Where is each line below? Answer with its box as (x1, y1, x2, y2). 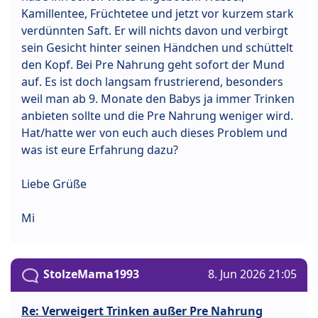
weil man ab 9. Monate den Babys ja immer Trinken (21, 91, 295, 107)
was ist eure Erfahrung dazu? (21, 142, 178, 158)
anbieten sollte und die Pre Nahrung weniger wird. (21, 108, 293, 124)
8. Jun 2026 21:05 (208, 266, 297, 283)
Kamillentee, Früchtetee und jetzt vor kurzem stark (21, 6, 294, 22)
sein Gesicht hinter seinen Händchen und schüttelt (21, 40, 293, 56)
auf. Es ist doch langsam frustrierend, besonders (21, 74, 283, 90)
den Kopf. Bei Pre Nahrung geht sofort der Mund (21, 57, 285, 73)
